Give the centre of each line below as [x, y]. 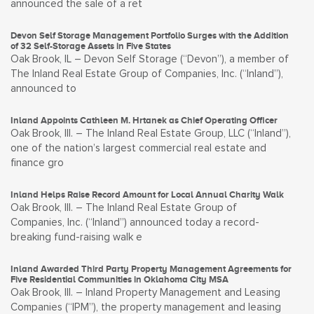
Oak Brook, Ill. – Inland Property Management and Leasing [145, 293]
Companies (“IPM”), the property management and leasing [146, 307]
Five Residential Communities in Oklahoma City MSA [120, 279]
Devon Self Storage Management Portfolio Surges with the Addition [150, 35]
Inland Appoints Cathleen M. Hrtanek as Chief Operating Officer [144, 120]
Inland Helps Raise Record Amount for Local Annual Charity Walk [147, 194]
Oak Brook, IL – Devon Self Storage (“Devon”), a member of [150, 59]
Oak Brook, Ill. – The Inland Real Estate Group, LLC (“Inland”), [151, 134]
